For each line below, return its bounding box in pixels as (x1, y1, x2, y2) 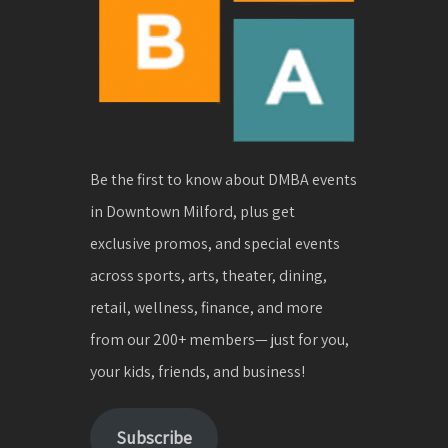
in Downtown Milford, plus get (89, 201, 295, 223)
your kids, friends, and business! (89, 361, 305, 383)
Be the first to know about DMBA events (89, 169, 357, 191)
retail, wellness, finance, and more (89, 297, 323, 319)
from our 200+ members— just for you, (89, 329, 349, 351)
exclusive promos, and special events (89, 233, 340, 255)
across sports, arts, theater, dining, (89, 265, 327, 287)
